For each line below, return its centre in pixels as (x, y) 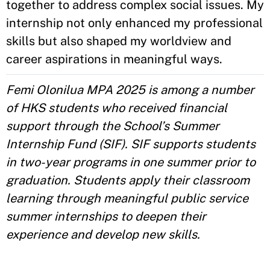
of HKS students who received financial (117, 108)
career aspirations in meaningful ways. (117, 59)
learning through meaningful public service (127, 198)
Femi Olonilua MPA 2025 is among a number (130, 90)
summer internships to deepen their (106, 216)
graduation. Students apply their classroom (128, 180)
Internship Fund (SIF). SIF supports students (131, 144)
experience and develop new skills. (103, 234)
